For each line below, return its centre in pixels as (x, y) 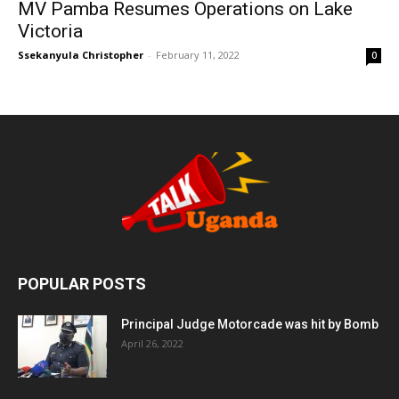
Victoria (50, 32)
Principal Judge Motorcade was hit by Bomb (250, 325)
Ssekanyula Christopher (81, 55)
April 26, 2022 (152, 344)
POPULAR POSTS (82, 284)
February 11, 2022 (198, 55)
